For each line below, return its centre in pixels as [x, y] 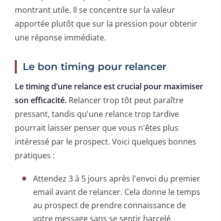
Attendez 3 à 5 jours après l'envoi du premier [117, 178]
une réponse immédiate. [60, 37]
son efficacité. [41, 100]
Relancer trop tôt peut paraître [125, 100]
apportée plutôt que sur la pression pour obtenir [106, 23]
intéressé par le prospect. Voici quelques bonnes [106, 141]
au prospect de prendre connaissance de [110, 205]
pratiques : [35, 155]
